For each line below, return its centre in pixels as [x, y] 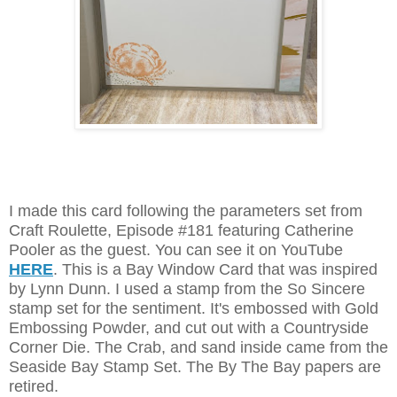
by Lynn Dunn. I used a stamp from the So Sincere [187, 289]
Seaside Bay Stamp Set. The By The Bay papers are [195, 367]
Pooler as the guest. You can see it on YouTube [176, 250]
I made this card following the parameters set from [186, 211]
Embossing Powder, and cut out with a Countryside [189, 328]
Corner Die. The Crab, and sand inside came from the [198, 348]
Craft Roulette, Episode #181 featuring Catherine [181, 231]
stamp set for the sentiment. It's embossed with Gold [194, 309]
